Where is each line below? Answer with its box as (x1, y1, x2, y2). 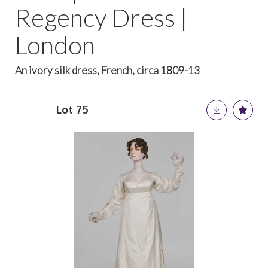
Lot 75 (56, 103, 89, 116)
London (15, 30, 95, 60)
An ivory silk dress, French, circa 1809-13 (15, 64, 200, 77)
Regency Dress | (15, 2, 188, 32)
